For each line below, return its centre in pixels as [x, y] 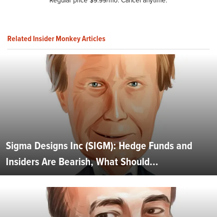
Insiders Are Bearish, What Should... [82, 162]
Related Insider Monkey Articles [56, 38]
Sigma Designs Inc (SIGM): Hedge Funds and [99, 146]
